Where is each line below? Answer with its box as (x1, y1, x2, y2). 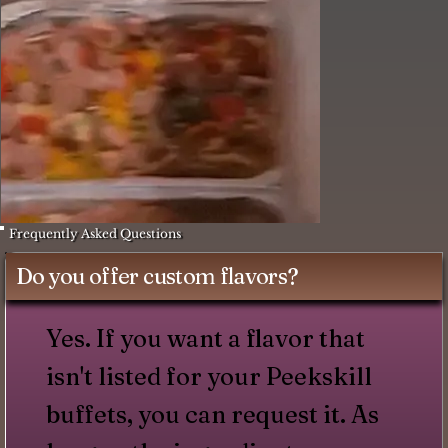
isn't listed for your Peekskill (45, 362, 372, 392)
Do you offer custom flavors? (15, 262, 299, 291)
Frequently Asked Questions (9, 225, 182, 241)
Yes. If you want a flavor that (45, 324, 365, 354)
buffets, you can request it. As (45, 400, 379, 430)
